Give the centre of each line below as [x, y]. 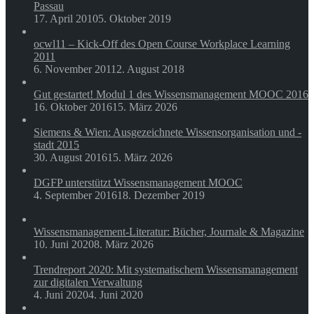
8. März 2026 [124, 245]
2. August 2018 [150, 69]
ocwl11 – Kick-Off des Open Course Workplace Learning [162, 44]
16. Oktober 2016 [73, 107]
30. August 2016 [70, 158]
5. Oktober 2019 [135, 19]
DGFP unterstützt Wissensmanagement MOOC [138, 183]
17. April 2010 [66, 19]
